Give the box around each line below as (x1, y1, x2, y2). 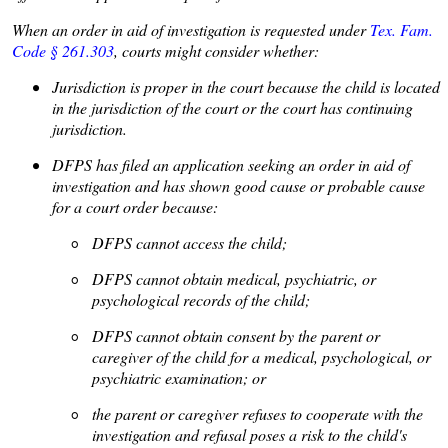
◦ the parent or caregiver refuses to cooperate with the (72, 403, 423, 424)
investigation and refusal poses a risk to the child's (92, 424, 407, 445)
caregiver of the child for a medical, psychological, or (92, 346, 431, 367)
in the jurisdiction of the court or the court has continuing (52, 97, 413, 118)
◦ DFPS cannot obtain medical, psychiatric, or (72, 268, 376, 289)
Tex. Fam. (370, 19, 433, 40)
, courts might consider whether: (114, 40, 319, 61)
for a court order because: (52, 196, 218, 217)
